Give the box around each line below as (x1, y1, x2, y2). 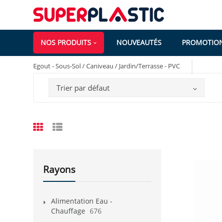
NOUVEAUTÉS (116, 38, 162, 47)
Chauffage (51, 206, 85, 216)
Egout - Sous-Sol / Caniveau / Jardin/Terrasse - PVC (33, 61, 180, 71)
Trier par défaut (56, 83, 110, 93)
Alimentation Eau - (51, 196, 112, 206)
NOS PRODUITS (41, 38, 91, 47)
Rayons (43, 163, 75, 176)
